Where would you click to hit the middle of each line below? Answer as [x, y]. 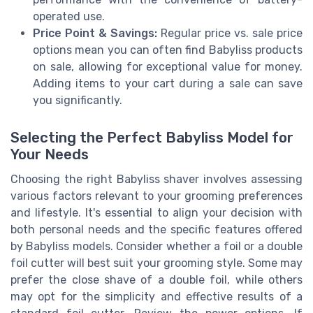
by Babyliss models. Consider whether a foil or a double [156, 247]
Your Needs [50, 155]
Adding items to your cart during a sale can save [168, 83]
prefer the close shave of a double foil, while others [156, 280]
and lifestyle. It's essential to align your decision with [156, 213]
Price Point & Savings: [95, 33]
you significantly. [78, 100]
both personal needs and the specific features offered [156, 230]
